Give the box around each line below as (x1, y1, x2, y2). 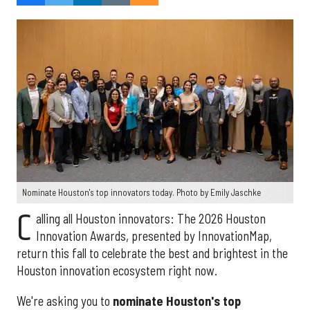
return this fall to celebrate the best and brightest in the (17, 246, 288, 262)
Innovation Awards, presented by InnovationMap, (35, 228, 272, 244)
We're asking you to (17, 293, 113, 309)
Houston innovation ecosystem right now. (17, 263, 217, 279)
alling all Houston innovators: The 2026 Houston (35, 211, 266, 227)
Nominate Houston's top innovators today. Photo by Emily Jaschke (22, 187, 261, 199)
